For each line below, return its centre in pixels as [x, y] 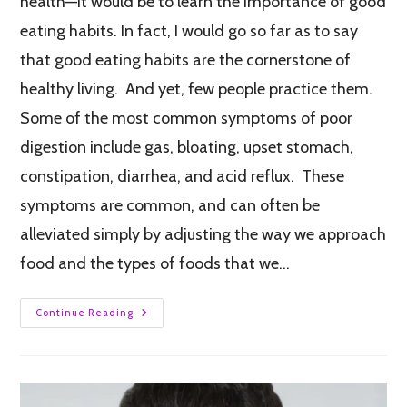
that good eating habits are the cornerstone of [186, 60]
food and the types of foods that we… [155, 264]
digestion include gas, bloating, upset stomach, [187, 148]
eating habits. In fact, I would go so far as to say [189, 31]
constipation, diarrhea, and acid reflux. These [183, 177]
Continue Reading [85, 313]
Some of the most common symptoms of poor [187, 119]
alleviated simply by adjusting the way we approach [203, 235]
